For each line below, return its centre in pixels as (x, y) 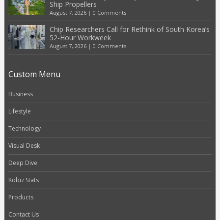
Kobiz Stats (23, 180)
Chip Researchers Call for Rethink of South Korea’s (129, 29)
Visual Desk (24, 145)
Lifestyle (19, 111)
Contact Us (23, 214)
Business (20, 94)
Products (21, 197)
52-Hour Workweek (80, 37)
